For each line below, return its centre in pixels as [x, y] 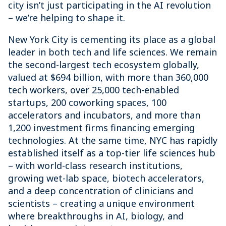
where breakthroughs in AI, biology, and [96, 216]
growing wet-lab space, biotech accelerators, [106, 178]
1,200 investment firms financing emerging [101, 128]
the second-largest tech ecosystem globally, [104, 65]
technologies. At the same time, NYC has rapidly [113, 140]
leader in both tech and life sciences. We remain [112, 52]
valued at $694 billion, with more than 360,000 [108, 77]
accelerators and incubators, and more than [104, 115]
